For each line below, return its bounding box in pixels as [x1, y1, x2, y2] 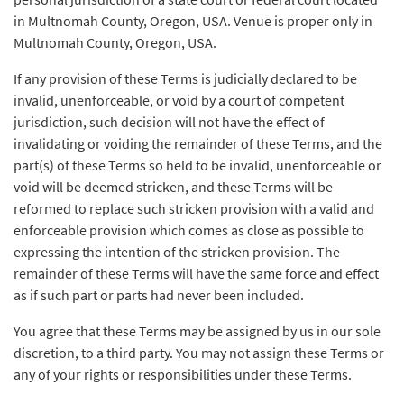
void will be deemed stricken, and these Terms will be [14, 178, 333, 196]
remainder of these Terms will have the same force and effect [14, 264, 379, 282]
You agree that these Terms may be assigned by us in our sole [14, 322, 381, 340]
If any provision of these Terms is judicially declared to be [14, 69, 357, 87]
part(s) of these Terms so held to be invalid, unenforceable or [14, 156, 381, 174]
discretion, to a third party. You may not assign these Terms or [14, 344, 384, 362]
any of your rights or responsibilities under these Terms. [14, 365, 352, 383]
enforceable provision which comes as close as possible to [14, 221, 364, 239]
